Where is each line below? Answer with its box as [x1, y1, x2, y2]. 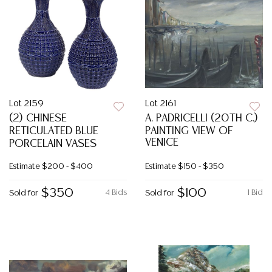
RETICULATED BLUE [9, 126, 98, 137]
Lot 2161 [145, 100, 176, 108]
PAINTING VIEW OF [145, 126, 233, 137]
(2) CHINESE [9, 113, 67, 124]
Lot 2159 [9, 100, 44, 108]
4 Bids [105, 189, 127, 197]
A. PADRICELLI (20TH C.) [145, 113, 258, 124]
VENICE [145, 137, 178, 148]
